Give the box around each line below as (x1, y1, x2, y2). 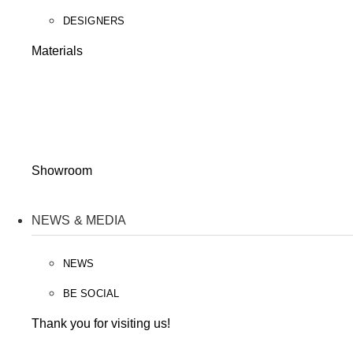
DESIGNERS (63, 15, 124, 27)
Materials (32, 44, 83, 58)
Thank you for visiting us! (32, 316, 170, 330)
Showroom (32, 164, 92, 178)
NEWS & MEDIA (32, 213, 127, 227)
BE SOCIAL (63, 287, 119, 299)
